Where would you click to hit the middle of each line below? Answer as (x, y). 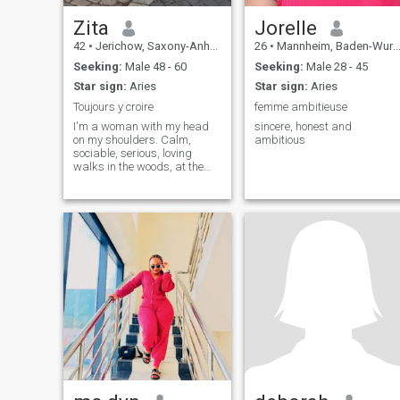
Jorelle (285, 28)
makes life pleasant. (124, 194)
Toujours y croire (113, 106)
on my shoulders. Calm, (132, 140)
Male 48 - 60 (154, 66)
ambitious (279, 140)
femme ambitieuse (300, 106)
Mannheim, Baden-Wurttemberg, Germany (333, 46)
